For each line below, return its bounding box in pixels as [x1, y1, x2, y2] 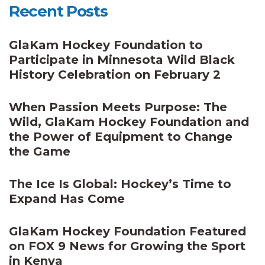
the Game [9, 144, 70, 159]
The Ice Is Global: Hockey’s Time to [9, 177, 231, 191]
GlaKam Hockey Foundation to [9, 38, 203, 52]
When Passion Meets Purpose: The [9, 100, 227, 114]
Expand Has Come [9, 192, 125, 206]
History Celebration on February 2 [9, 67, 221, 82]
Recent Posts [9, 2, 108, 21]
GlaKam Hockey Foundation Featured [9, 224, 246, 238]
